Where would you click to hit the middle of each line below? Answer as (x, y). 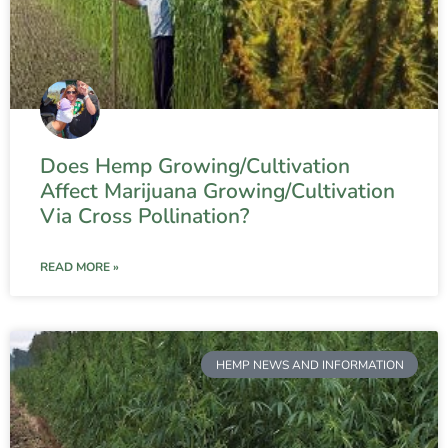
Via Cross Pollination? (144, 216)
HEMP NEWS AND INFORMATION (309, 364)
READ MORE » (79, 267)
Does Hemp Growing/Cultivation (195, 166)
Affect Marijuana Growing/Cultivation (217, 191)
